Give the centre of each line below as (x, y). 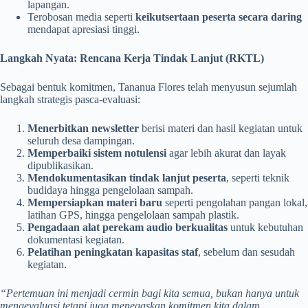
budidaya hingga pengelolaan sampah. (110, 190)
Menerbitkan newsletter (83, 128)
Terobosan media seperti (81, 17)
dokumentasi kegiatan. (76, 240)
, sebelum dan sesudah (246, 252)
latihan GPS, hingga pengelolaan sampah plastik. (133, 215)
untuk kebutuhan (265, 227)
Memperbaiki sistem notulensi (97, 153)
